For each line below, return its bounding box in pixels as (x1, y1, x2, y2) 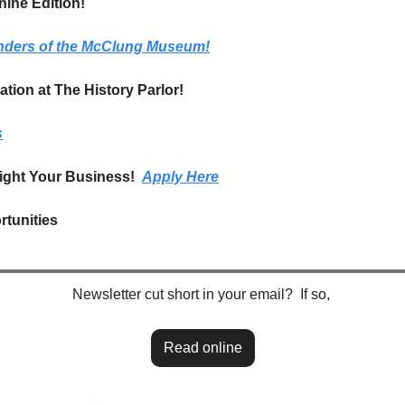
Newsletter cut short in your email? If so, (71, 287, 334, 302)
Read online (163, 340, 242, 355)
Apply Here (142, 169, 219, 184)
